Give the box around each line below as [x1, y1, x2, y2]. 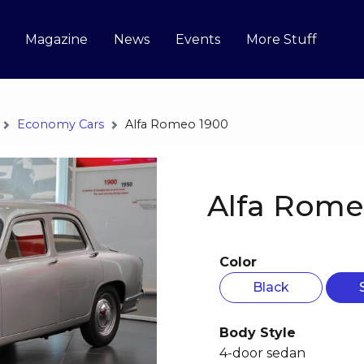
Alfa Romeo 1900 [125, 117, 228, 132]
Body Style [219, 324, 296, 340]
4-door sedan [219, 344, 305, 361]
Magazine [25, 31, 89, 47]
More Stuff [246, 31, 318, 47]
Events [175, 31, 221, 47]
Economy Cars [17, 117, 104, 132]
